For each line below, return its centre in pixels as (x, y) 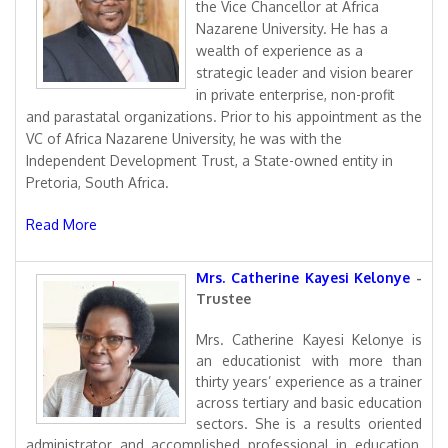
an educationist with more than (309, 360)
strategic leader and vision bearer (304, 72)
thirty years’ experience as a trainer (309, 381)
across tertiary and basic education (309, 402)
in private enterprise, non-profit (295, 94)
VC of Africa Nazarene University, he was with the (184, 138)
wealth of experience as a (279, 50)
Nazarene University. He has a (292, 28)
